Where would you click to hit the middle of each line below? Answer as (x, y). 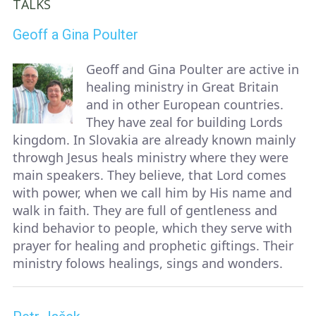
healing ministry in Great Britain (182, 87)
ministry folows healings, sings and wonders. (148, 263)
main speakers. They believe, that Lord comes (150, 175)
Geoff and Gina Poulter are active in (193, 69)
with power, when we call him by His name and (152, 193)
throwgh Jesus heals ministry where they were (151, 158)
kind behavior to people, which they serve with (152, 228)
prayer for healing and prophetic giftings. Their (153, 246)
